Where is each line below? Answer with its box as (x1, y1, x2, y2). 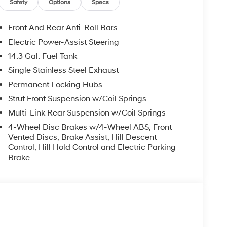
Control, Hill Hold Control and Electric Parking (8, 142, 176, 153)
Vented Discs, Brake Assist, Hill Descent (8, 132, 157, 142)
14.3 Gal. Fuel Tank (8, 51, 77, 61)
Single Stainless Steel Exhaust (8, 65, 119, 75)
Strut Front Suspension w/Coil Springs (8, 93, 146, 104)
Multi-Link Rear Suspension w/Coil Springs (8, 107, 166, 118)
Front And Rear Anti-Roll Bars (8, 22, 118, 33)
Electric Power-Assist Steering (8, 36, 119, 47)
